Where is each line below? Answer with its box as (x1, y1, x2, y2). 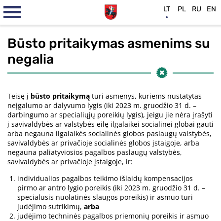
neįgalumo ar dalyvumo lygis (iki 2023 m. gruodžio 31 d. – (7, 101, 196, 110)
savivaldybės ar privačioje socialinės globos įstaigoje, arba (7, 138, 199, 148)
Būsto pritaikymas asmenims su (7, 36, 210, 51)
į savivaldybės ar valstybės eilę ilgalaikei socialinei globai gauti (7, 119, 214, 129)
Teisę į (7, 91, 31, 101)
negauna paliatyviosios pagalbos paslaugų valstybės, (7, 147, 182, 157)
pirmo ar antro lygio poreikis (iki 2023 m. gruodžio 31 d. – (17, 183, 205, 193)
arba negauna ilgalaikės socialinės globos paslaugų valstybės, (7, 129, 212, 139)
